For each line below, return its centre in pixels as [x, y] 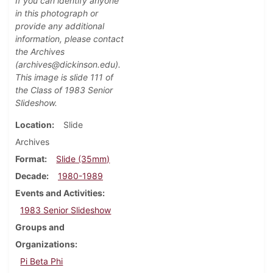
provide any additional [60, 26]
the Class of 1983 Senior [64, 90]
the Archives [40, 52]
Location [34, 125]
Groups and [40, 227]
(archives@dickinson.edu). [68, 65]
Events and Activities [59, 193]
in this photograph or [57, 13]
